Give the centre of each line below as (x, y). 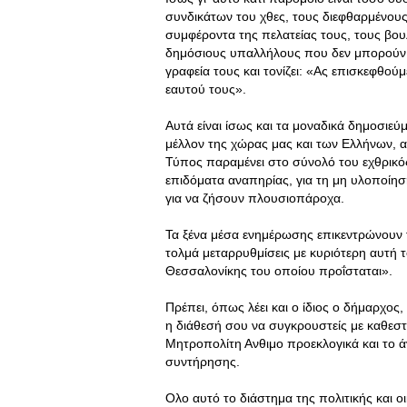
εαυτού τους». (206, 89)
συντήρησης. (203, 362)
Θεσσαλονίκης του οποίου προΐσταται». (279, 271)
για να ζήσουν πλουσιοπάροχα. (255, 198)
